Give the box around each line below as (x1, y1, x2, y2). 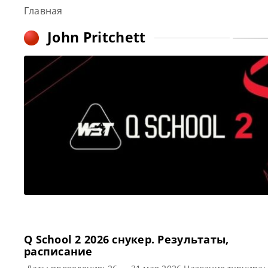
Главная (24, 4, 63, 17)
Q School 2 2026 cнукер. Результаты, (24, 232, 229, 246)
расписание (24, 244, 93, 258)
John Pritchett (47, 28, 146, 47)
